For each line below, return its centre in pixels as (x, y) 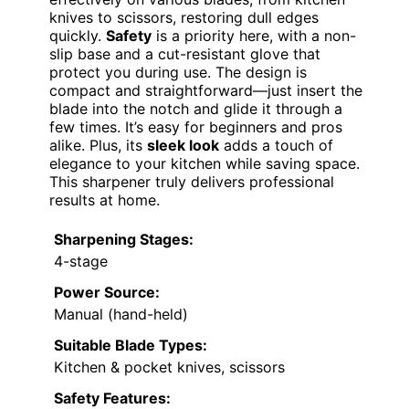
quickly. (78, 35)
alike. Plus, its (98, 145)
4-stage (81, 261)
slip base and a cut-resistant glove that (185, 53)
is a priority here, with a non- (254, 35)
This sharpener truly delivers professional (192, 181)
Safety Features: (112, 398)
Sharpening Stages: (124, 239)
